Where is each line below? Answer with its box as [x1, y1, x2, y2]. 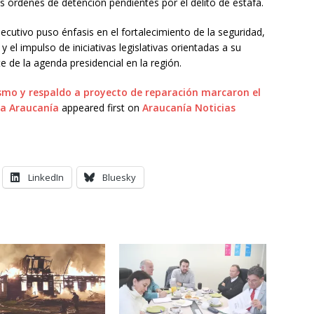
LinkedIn [28, 170, 64, 184]
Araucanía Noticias [142, 100, 235, 114]
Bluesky [102, 170, 136, 184]
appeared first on [59, 100, 142, 114]
